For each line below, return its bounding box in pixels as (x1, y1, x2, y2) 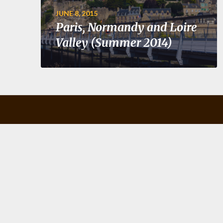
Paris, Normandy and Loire (56, 20, 197, 34)
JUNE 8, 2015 (56, 9, 98, 17)
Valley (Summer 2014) (56, 35, 172, 50)
